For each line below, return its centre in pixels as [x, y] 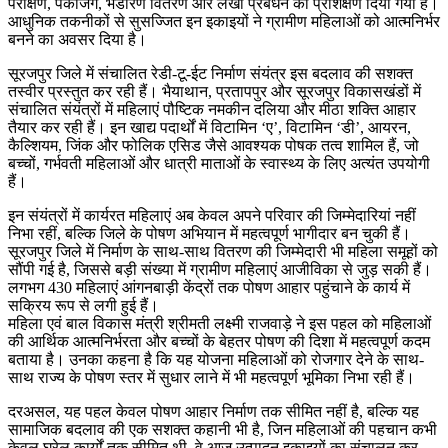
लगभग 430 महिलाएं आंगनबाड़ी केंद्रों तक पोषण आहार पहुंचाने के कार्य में [209, 287]
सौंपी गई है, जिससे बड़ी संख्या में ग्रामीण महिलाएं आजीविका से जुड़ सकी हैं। [220, 269]
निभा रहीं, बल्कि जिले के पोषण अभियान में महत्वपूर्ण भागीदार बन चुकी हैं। [209, 233]
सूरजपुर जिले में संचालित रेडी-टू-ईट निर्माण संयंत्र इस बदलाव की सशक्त [210, 73]
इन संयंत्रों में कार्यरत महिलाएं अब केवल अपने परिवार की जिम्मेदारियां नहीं [212, 215]
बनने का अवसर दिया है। [77, 39]
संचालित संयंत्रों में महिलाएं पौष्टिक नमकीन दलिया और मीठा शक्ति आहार [212, 109]
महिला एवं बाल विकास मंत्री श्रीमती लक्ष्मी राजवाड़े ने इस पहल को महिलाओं [219, 323]
